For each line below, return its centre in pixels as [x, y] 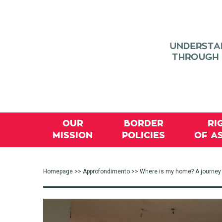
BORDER [143, 123]
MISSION [73, 135]
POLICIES [143, 135]
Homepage [58, 171]
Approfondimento [106, 171]
